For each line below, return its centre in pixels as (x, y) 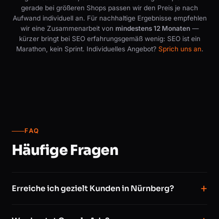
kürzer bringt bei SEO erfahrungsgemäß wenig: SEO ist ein (109, 38)
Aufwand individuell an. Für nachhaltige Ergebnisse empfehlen (109, 18)
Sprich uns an (180, 49)
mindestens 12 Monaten (153, 28)
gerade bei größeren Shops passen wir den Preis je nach (109, 8)
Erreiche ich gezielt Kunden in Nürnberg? (93, 188)
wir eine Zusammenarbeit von (68, 28)
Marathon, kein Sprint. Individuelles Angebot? (87, 49)
